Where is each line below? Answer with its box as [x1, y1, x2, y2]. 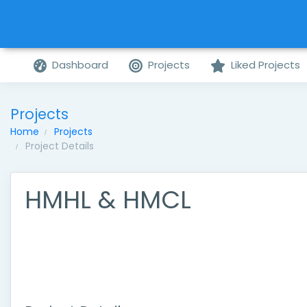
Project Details [25, 139, 94, 153]
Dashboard [52, 58, 109, 72]
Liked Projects [230, 58, 300, 72]
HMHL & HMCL [25, 182, 191, 217]
